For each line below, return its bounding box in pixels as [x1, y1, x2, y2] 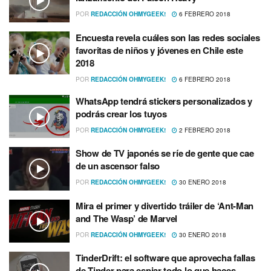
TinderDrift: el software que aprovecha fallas [76, 251, 255, 265]
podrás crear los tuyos [76, 106, 167, 120]
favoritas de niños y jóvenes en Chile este [76, 43, 243, 57]
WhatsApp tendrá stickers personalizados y [76, 94, 252, 108]
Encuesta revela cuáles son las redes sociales [76, 30, 260, 44]
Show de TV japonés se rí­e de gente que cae [76, 146, 254, 160]
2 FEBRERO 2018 [177, 125, 230, 134]
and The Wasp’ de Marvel [76, 211, 178, 225]
